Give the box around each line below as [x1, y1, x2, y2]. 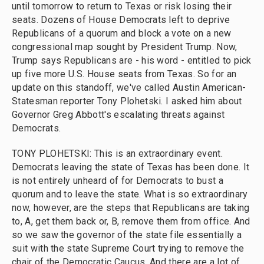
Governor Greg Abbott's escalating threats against [12, 109, 225, 120]
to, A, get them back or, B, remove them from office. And [12, 216, 250, 227]
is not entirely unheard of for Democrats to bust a [12, 175, 223, 186]
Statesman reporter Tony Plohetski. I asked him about [12, 95, 242, 107]
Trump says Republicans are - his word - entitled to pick [12, 55, 252, 66]
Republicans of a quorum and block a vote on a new [12, 28, 232, 39]
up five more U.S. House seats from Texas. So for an [12, 68, 237, 80]
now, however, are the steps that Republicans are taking [12, 202, 250, 213]
